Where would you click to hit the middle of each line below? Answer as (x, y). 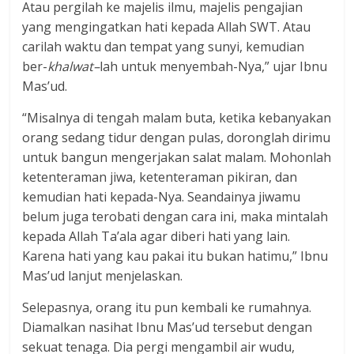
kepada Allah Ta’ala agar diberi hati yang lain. (156, 236)
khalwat (71, 66)
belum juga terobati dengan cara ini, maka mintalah (175, 216)
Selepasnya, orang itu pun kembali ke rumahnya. (167, 307)
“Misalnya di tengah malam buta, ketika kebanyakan (177, 117)
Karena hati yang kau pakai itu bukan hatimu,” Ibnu (175, 256)
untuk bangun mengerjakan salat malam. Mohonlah (177, 157)
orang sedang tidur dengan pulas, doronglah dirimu (177, 137)
